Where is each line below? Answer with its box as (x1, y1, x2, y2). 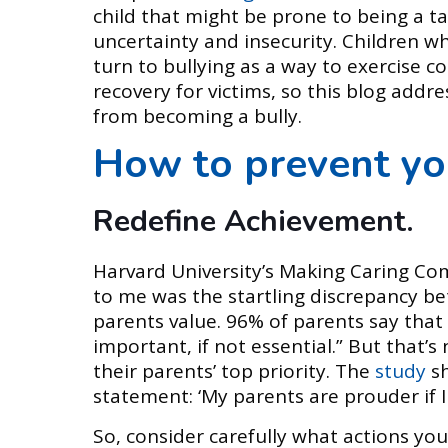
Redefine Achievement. (93, 201, 414, 242)
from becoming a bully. (93, 103, 303, 129)
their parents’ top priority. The (93, 358, 376, 384)
